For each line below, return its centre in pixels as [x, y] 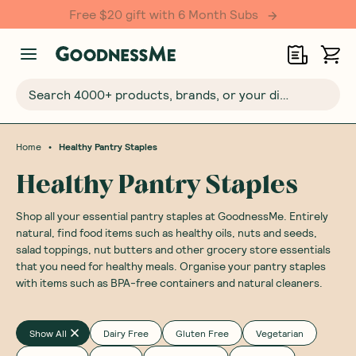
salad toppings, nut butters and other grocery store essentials [173, 249]
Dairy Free [126, 333]
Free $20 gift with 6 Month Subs [164, 14]
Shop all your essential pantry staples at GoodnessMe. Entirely [172, 215]
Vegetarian [280, 333]
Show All [48, 333]
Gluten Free [202, 333]
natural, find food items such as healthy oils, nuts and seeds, [166, 232]
